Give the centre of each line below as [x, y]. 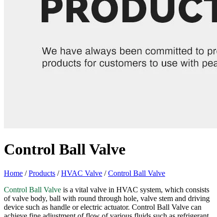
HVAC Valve [82, 173]
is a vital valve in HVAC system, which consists [135, 189]
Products [42, 173]
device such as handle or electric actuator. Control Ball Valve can [103, 207]
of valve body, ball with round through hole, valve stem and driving [107, 198]
